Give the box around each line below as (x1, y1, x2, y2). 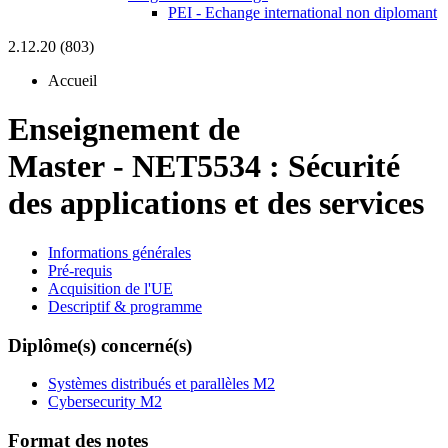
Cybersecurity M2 (48, 393, 162, 411)
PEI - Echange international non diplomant (168, 4, 437, 21)
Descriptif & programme (48, 297, 202, 315)
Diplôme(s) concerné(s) (8, 334, 192, 356)
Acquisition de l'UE (48, 279, 173, 297)
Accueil (48, 72, 97, 89)
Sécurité (288, 148, 400, 185)
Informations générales (48, 243, 191, 261)
